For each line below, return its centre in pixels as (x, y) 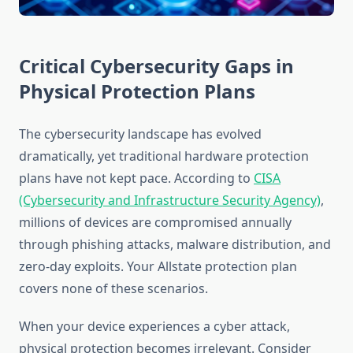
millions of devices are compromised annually (155, 223)
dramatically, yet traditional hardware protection (164, 156)
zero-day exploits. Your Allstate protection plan (158, 267)
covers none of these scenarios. (113, 289)
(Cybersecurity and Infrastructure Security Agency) (170, 201)
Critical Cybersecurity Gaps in (156, 66)
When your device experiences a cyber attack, (154, 327)
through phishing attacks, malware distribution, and (175, 245)
